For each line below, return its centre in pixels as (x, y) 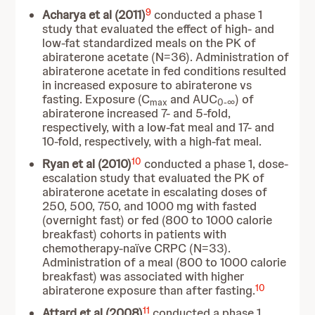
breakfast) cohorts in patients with (135, 234)
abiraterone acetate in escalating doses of (155, 192)
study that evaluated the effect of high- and (159, 29)
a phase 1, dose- (247, 164)
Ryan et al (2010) (87, 164)
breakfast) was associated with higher (143, 276)
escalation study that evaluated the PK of (154, 178)
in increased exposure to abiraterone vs (147, 85)
